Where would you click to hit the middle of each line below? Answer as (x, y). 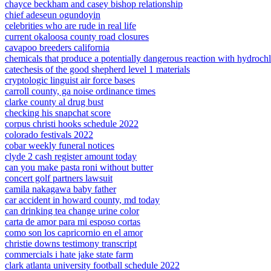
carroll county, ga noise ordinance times (80, 91)
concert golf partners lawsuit (59, 178)
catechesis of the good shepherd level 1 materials (97, 69)
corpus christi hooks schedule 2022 (72, 124)
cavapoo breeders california (57, 47)
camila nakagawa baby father (60, 189)
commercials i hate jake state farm (69, 254)
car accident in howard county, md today (82, 200)
